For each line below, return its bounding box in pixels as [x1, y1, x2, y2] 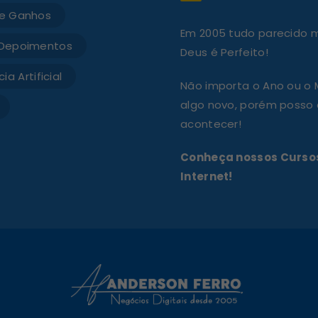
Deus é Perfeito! [180, 44, 268, 60]
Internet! [180, 168, 233, 184]
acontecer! [180, 116, 242, 131]
